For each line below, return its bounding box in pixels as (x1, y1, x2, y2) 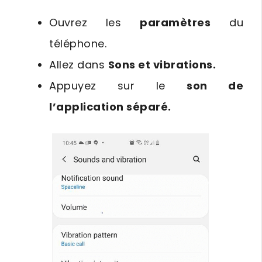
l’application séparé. (49, 99, 171, 115)
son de (187, 78, 243, 94)
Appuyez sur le (49, 78, 187, 94)
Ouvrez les (49, 15, 140, 30)
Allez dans (49, 57, 108, 73)
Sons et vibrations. (108, 57, 216, 73)
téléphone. (49, 36, 106, 51)
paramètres (140, 15, 211, 30)
